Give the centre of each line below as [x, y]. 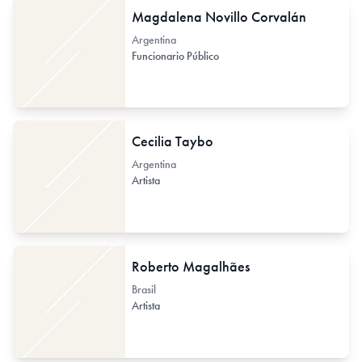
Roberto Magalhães [190, 266]
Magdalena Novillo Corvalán [219, 16]
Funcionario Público [176, 55]
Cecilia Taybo [172, 141]
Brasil [143, 289]
